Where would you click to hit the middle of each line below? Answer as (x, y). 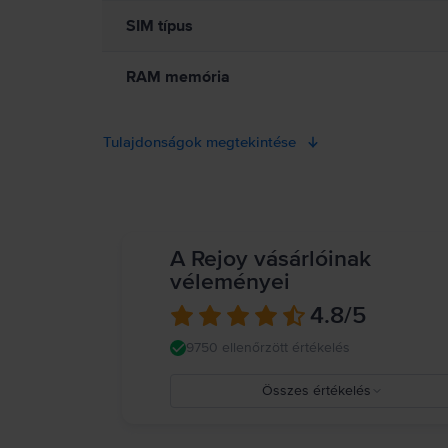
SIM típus (159, 26)
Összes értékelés (316, 390)
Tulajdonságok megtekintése (199, 142)
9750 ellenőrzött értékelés (268, 347)
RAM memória (178, 77)
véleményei (230, 282)
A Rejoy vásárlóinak (270, 259)
